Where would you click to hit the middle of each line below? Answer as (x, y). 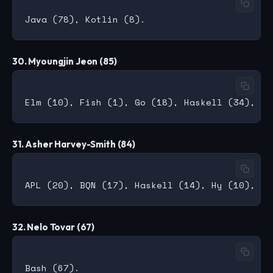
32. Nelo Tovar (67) (54, 227)
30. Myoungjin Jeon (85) (65, 62)
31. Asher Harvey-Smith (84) (74, 144)
